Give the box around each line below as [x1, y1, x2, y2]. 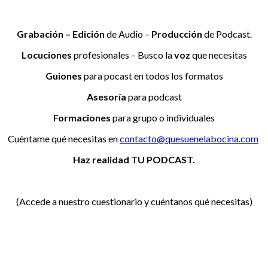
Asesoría [86, 91, 126, 103]
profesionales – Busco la [71, 49, 174, 61]
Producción [151, 28, 202, 40]
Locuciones [21, 49, 72, 61]
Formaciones [53, 112, 111, 124]
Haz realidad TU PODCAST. [73, 154, 195, 166]
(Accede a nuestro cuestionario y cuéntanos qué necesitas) [16, 196, 252, 208]
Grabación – [16, 28, 71, 40]
